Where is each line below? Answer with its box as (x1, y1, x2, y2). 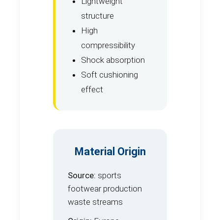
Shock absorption (81, 55, 145, 65)
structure (81, 11, 114, 21)
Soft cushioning (81, 70, 138, 80)
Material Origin (74, 145, 146, 158)
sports (96, 170, 121, 181)
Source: (68, 170, 96, 181)
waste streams (68, 197, 123, 207)
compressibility (81, 40, 135, 51)
